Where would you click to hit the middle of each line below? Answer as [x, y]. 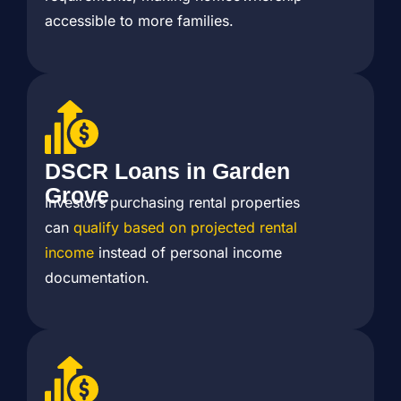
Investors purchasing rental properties [172, 202]
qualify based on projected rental [185, 227]
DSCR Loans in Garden [167, 171]
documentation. [97, 277]
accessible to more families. [139, 21]
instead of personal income [188, 252]
